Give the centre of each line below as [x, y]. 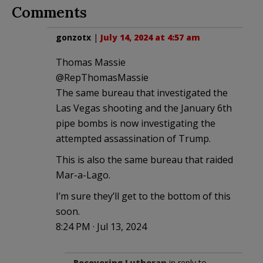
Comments [49, 12]
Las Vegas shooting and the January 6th [144, 108]
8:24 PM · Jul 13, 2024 [101, 226]
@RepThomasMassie [102, 77]
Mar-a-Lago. [83, 175]
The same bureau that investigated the [142, 92]
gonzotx [73, 37]
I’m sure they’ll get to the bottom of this [143, 196]
